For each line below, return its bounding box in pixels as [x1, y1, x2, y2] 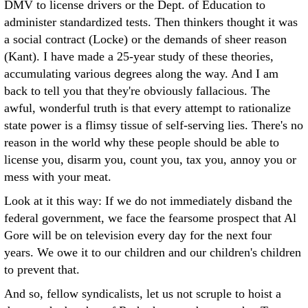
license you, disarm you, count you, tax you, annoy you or [4, 153, 296, 166]
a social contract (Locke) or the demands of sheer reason [4, 32, 287, 46]
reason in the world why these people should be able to [4, 135, 279, 149]
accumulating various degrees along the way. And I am [4, 67, 278, 80]
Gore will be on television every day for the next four [4, 228, 272, 242]
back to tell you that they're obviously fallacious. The [4, 84, 270, 98]
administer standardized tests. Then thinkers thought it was [4, 15, 298, 29]
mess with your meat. [4, 170, 111, 184]
